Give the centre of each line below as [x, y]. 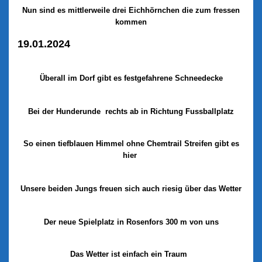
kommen [131, 22]
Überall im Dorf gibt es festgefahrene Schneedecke [131, 78]
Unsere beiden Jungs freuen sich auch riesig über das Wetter [131, 189]
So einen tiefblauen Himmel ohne [85, 144]
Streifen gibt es [211, 144]
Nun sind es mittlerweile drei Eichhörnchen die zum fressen [131, 11]
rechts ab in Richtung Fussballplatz [168, 112]
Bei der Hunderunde [65, 112]
